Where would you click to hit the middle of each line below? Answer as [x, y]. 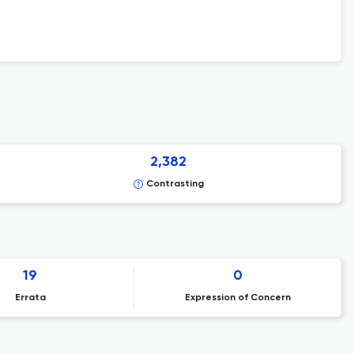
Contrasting [175, 184]
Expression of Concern [237, 298]
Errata [30, 298]
